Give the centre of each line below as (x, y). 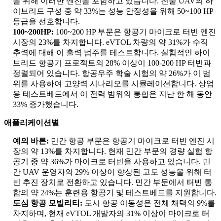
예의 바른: (32, 141)
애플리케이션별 (32, 123)
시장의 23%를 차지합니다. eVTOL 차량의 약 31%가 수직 (110, 42)
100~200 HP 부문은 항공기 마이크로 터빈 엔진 (136, 32)
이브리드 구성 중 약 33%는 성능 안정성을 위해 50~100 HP (113, 11)
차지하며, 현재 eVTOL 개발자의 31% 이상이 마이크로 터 (111, 214)
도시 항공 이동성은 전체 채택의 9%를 (150, 203)
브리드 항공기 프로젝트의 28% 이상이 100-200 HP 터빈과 (112, 63)
